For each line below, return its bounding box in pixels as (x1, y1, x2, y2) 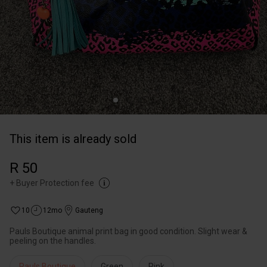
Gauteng (75, 206, 103, 215)
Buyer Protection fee (16, 178, 94, 188)
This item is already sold (10, 132, 136, 146)
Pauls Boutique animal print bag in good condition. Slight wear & (10, 226, 247, 236)
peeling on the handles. (10, 236, 96, 246)
